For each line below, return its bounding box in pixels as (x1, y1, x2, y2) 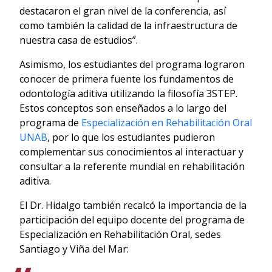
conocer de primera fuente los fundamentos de (19, 72, 234, 86)
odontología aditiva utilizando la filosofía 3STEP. (19, 86, 237, 100)
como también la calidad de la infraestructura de (19, 18, 237, 32)
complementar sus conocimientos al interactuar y (19, 144, 243, 158)
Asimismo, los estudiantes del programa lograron (19, 57, 245, 71)
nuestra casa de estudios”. (19, 33, 138, 47)
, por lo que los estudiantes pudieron (47, 130, 215, 144)
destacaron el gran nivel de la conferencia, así (19, 4, 226, 18)
